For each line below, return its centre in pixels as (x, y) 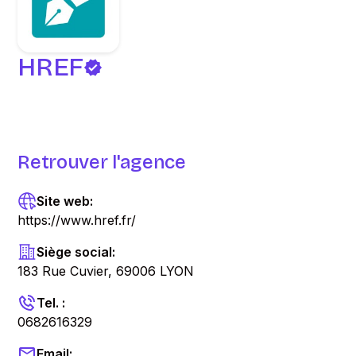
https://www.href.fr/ (77, 220)
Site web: (65, 201)
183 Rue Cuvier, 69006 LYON (106, 271)
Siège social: (76, 252)
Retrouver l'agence (102, 162)
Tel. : (51, 303)
